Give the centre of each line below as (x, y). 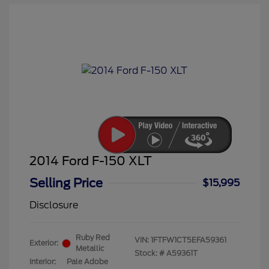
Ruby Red (93, 238)
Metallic (90, 249)
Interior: (43, 262)
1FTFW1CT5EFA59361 (189, 240)
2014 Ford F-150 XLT (91, 161)
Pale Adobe (87, 262)
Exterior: (44, 243)
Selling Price (66, 183)
